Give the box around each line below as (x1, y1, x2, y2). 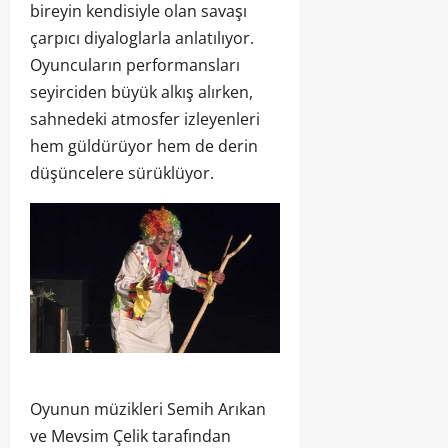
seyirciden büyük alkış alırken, (30, 80, 253, 103)
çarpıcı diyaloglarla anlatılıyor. (30, 26, 254, 49)
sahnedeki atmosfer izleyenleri (30, 107, 260, 130)
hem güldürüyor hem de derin (30, 134, 258, 157)
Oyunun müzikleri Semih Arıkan (30, 398, 266, 421)
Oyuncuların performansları (30, 53, 240, 76)
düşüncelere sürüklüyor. (30, 161, 214, 184)
